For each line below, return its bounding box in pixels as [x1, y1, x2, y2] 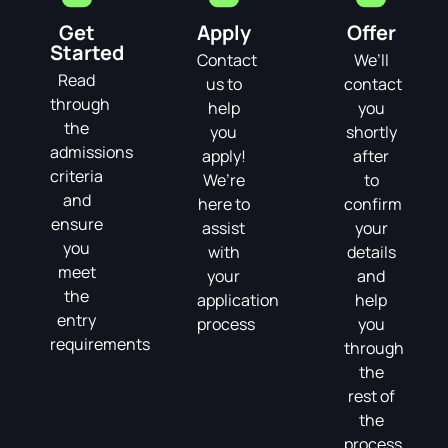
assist [202, 217, 246, 240]
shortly [345, 121, 397, 144]
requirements [50, 333, 150, 356]
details [346, 241, 396, 264]
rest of [347, 385, 395, 408]
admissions [50, 141, 133, 164]
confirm [344, 193, 403, 216]
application [197, 289, 280, 312]
